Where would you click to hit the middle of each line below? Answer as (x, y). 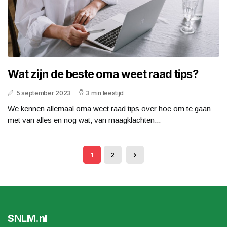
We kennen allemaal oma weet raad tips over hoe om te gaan (109, 109)
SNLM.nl (27, 219)
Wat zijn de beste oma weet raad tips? (103, 74)
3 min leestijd (105, 93)
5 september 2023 (43, 93)
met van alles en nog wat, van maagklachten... (84, 120)
